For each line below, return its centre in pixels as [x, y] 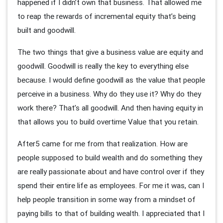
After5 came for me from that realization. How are [103, 143]
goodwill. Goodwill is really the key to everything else [103, 66]
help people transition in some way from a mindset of [107, 199]
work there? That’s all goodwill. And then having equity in [110, 108]
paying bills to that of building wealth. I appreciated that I [111, 213]
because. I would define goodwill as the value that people [111, 80]
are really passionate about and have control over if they [111, 171]
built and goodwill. [48, 30]
